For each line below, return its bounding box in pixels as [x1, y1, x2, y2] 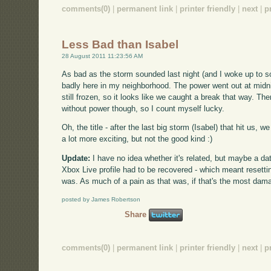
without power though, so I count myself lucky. [62, 103, 225, 113]
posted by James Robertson [62, 195, 141, 203]
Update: [62, 154, 91, 163]
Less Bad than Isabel [62, 38, 179, 51]
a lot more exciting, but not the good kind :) [62, 134, 213, 144]
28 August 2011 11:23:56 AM [62, 52, 143, 59]
